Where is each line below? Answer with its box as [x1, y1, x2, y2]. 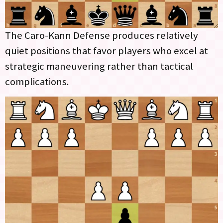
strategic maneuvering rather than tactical [5, 59, 193, 73]
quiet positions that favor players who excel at [5, 44, 208, 57]
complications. [5, 75, 69, 88]
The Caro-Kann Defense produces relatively [5, 28, 198, 42]
